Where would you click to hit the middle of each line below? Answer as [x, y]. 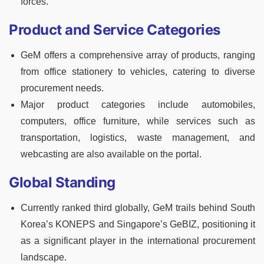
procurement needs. [62, 88]
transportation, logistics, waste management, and [138, 138]
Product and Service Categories [115, 30]
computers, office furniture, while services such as [138, 121]
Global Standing [62, 183]
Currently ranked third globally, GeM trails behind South [138, 208]
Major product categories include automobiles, [138, 105]
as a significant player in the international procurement [138, 241]
